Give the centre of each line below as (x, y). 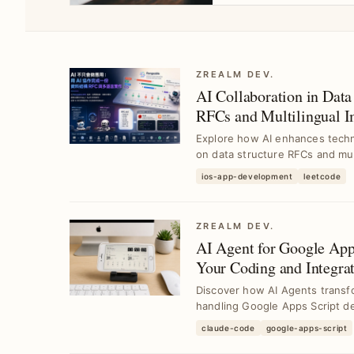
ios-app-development (247, 176)
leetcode (322, 176)
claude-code (228, 328)
